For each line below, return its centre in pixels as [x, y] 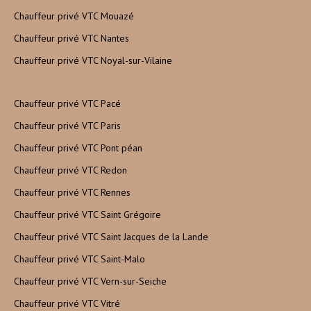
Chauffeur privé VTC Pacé [67, 104]
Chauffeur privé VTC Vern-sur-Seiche [90, 281]
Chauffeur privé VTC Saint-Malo [79, 259]
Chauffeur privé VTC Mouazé [74, 16]
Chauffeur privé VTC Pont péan [78, 148]
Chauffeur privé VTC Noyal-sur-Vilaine [93, 61]
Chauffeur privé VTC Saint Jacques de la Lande [111, 237]
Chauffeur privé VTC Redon [70, 170]
